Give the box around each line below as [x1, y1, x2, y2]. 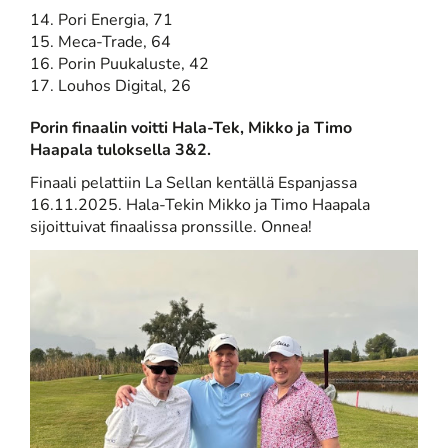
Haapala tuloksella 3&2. [30, 142, 211, 159]
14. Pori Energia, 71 [30, 12, 173, 29]
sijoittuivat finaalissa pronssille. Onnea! [30, 219, 312, 236]
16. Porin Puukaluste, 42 [30, 56, 209, 73]
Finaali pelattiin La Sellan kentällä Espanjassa [30, 175, 357, 192]
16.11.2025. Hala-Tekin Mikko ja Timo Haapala [30, 197, 370, 214]
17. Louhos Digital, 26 [30, 78, 191, 95]
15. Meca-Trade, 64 [30, 34, 171, 51]
